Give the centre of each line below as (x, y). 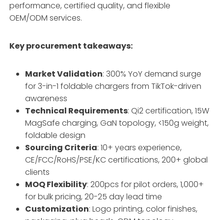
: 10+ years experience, (140, 147)
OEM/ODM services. (46, 18)
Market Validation (64, 74)
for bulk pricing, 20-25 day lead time (94, 196)
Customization (57, 209)
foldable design (55, 135)
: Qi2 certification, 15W (169, 110)
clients (38, 172)
